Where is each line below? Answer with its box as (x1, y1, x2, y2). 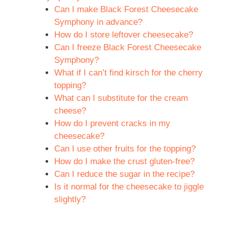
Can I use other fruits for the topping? (54, 143, 196, 154)
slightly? (54, 194, 86, 204)
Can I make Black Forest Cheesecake (54, 4, 198, 14)
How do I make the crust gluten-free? (54, 156, 195, 166)
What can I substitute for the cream (54, 93, 188, 103)
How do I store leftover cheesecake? (54, 29, 193, 40)
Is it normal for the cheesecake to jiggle (54, 181, 204, 192)
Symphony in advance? (54, 17, 142, 27)
